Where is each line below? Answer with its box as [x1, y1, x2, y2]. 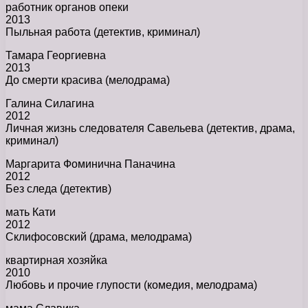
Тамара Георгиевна [5, 49, 106, 61]
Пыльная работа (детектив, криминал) [5, 25, 200, 38]
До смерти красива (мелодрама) [5, 74, 170, 86]
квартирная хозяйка [5, 254, 107, 266]
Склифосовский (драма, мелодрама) [5, 230, 192, 243]
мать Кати [5, 206, 56, 218]
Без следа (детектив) [5, 182, 111, 195]
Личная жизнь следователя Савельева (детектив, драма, [5, 122, 295, 134]
